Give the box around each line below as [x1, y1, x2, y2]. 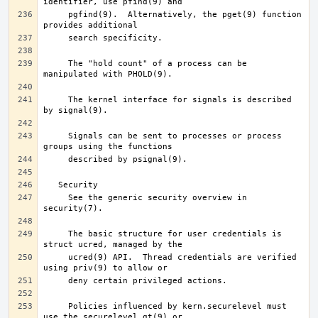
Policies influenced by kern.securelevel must [43, 302, 68, 311]
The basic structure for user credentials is [43, 229, 68, 238]
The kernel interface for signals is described [43, 95, 68, 104]
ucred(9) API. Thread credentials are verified [43, 253, 68, 262]
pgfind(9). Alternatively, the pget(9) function [43, 10, 68, 19]
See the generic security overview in [43, 193, 68, 202]
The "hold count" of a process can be [43, 59, 68, 68]
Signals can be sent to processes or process [43, 131, 68, 141]
